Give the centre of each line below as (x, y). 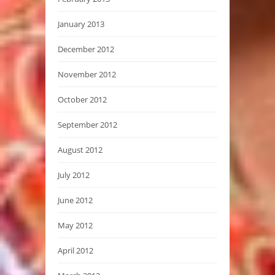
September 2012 (87, 124)
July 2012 (74, 175)
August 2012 (80, 149)
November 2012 (87, 74)
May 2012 (75, 225)
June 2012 (75, 200)
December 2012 (86, 49)
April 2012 (76, 250)
